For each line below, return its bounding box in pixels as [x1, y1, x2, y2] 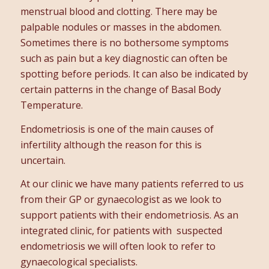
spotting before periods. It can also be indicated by [20, 67, 248, 80]
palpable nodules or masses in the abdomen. [20, 20, 222, 34]
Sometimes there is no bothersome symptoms [20, 35, 229, 49]
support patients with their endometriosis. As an [20, 208, 238, 222]
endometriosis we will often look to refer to [20, 240, 216, 253]
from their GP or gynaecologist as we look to [20, 193, 222, 207]
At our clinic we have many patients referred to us [20, 177, 244, 191]
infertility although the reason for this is [20, 138, 202, 151]
